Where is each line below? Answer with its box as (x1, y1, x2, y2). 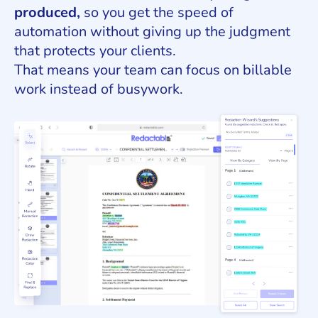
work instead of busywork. (14, 79, 183, 99)
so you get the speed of (80, 2, 234, 22)
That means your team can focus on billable (14, 60, 292, 79)
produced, (14, 2, 80, 22)
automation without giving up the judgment (14, 21, 290, 41)
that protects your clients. (14, 40, 176, 60)
